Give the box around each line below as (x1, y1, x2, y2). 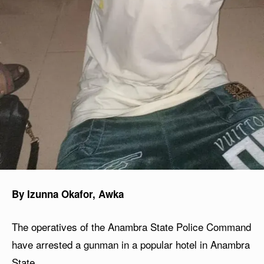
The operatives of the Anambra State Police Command (12, 219, 251, 235)
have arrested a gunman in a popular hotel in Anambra (12, 237, 250, 252)
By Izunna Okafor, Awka (12, 187, 124, 202)
